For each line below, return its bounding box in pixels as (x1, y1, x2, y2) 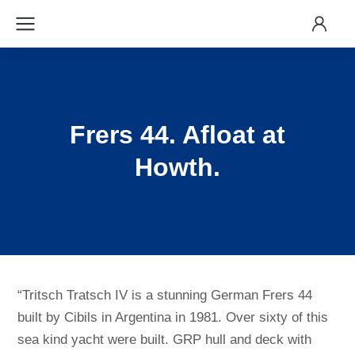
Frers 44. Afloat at (70, 120, 285, 149)
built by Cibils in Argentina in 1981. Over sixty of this (17, 310, 329, 326)
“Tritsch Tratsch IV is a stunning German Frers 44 (17, 288, 313, 303)
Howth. (135, 153, 220, 181)
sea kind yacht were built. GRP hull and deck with (17, 332, 312, 348)
